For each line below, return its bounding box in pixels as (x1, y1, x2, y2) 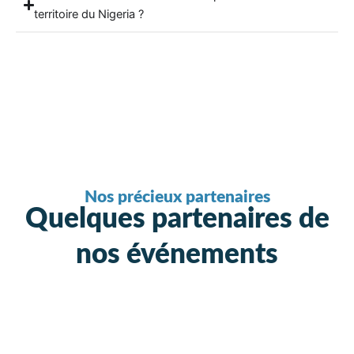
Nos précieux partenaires (84, 189, 270, 206)
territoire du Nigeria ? (34, 7, 145, 22)
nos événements (76, 241, 278, 269)
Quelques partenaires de (24, 205, 330, 234)
